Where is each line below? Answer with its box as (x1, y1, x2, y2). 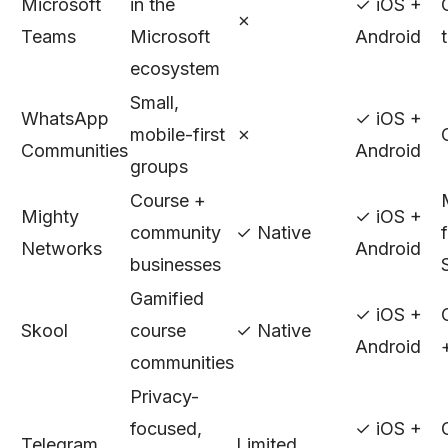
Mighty (21, 206, 79, 227)
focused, (130, 418, 202, 439)
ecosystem (130, 58, 220, 79)
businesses (130, 254, 221, 275)
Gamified (130, 288, 204, 309)
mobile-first (130, 124, 225, 145)
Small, (130, 92, 179, 113)
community (130, 222, 221, 243)
